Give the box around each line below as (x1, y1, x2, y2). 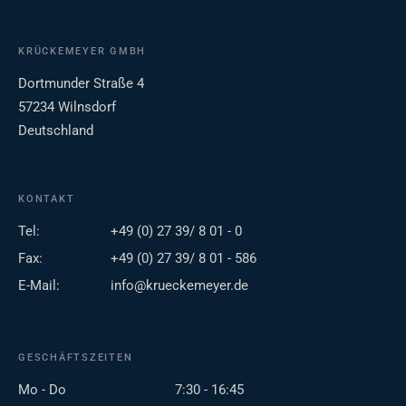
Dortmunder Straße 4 (18, 75, 144, 92)
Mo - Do (18, 382, 66, 399)
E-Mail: (18, 277, 60, 295)
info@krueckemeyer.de (111, 277, 248, 295)
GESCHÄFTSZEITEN (18, 352, 133, 364)
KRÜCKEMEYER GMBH (18, 45, 147, 58)
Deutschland (18, 122, 93, 140)
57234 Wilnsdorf (18, 99, 116, 116)
